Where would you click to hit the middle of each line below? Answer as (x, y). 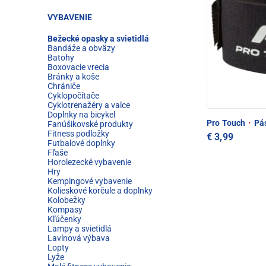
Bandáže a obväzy (81, 48)
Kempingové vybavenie (90, 181)
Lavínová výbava (79, 238)
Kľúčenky (64, 219)
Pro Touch (227, 123)
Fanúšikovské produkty (90, 124)
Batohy (61, 58)
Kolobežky (66, 200)
